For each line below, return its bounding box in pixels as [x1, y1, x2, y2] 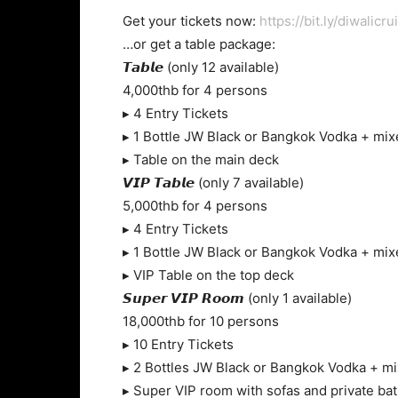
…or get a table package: [123, 36, 275, 52]
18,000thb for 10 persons [123, 313, 279, 330]
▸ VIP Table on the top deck [123, 267, 294, 283]
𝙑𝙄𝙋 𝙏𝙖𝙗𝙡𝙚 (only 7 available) [123, 174, 304, 191]
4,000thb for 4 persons [123, 82, 267, 99]
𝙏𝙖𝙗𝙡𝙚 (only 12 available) [123, 59, 279, 76]
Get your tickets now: [123, 12, 259, 29]
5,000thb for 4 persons [123, 197, 267, 214]
